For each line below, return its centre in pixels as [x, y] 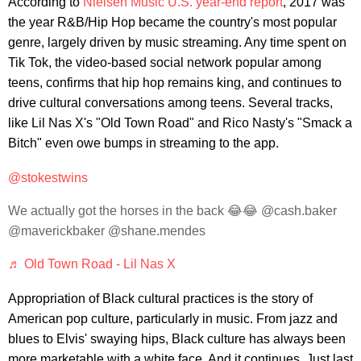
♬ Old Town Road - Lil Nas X [92, 263]
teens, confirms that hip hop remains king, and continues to [175, 82]
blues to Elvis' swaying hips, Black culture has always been [177, 338]
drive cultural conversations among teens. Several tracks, [170, 102]
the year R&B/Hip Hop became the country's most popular [172, 22]
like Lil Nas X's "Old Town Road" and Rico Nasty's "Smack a [180, 122]
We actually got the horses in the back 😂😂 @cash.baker [172, 210]
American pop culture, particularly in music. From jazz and [173, 318]
